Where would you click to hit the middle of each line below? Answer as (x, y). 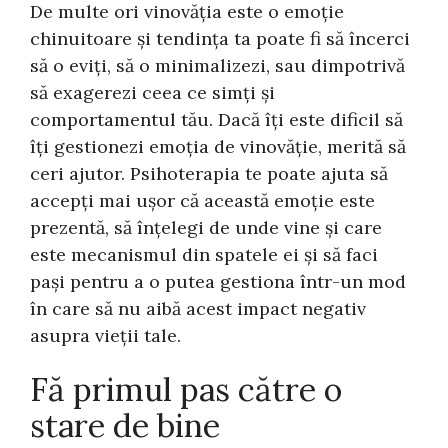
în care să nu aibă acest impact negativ (198, 309)
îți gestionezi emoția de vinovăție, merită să (218, 147)
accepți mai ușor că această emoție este (203, 201)
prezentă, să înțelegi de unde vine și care (206, 228)
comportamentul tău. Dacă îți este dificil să (217, 120)
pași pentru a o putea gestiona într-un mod (218, 282)
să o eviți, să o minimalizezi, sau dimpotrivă (218, 66)
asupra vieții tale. (106, 336)
